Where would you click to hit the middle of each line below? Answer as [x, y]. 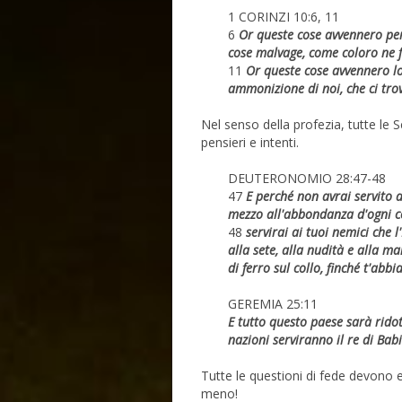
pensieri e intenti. [249, 143]
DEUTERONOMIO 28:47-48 [306, 179]
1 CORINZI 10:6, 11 [283, 17]
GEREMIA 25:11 [274, 304]
